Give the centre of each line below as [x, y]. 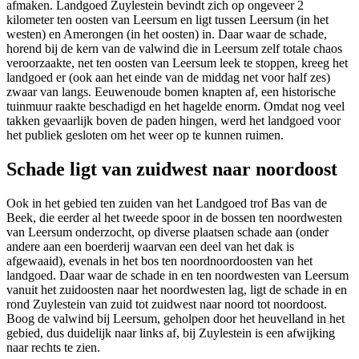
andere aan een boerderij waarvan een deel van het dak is [150, 246]
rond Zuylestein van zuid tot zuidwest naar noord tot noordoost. [167, 304]
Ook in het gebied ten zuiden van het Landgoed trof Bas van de [167, 203]
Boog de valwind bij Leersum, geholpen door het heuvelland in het [175, 318]
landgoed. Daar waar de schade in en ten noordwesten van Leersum [177, 275]
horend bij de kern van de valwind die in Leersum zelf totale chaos [174, 49]
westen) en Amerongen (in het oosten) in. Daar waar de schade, [167, 34]
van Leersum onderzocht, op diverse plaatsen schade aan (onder [167, 232]
